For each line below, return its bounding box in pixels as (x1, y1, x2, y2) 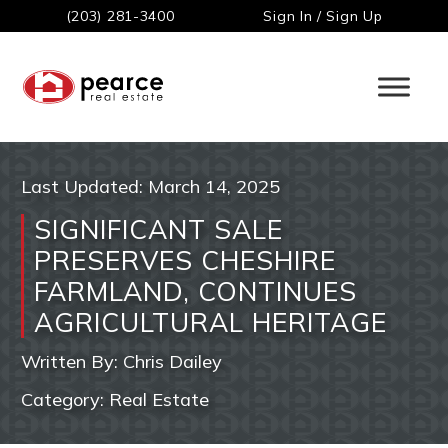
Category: (21, 388, 110, 412)
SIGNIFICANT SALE (34, 212, 284, 247)
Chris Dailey (123, 350, 223, 374)
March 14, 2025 (148, 175, 281, 198)
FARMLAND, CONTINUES (34, 274, 358, 309)
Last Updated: (21, 175, 149, 198)
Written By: (21, 350, 124, 374)
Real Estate (109, 388, 210, 412)
